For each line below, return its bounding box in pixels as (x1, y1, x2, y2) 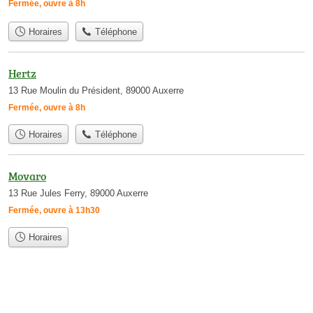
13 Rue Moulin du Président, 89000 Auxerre (8, 85, 184, 96)
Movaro (8, 168, 46, 184)
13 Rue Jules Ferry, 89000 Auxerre (8, 188, 148, 199)
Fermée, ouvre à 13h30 (8, 205, 100, 216)
